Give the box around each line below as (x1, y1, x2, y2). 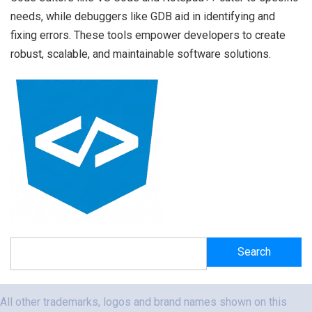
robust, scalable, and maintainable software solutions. (10, 47, 271, 61)
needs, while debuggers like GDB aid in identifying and (10, 10, 275, 24)
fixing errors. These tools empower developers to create (10, 29, 286, 42)
